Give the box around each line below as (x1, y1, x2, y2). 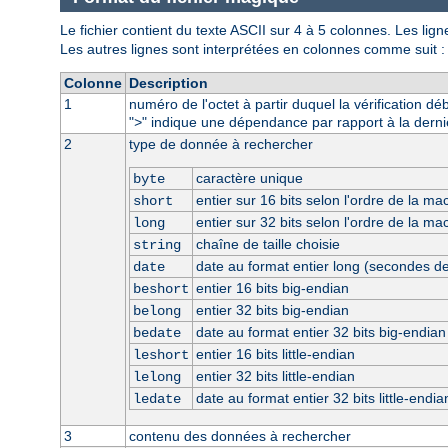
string (132, 236, 181, 253)
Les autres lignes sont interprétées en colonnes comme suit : (60, 40, 445, 57)
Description (128, 74, 208, 91)
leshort (132, 346, 189, 363)
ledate (132, 390, 181, 407)
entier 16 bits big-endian (195, 279, 349, 296)
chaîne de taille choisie (195, 235, 340, 252)
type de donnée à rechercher (128, 135, 313, 152)
